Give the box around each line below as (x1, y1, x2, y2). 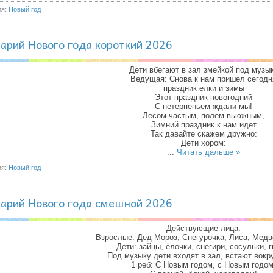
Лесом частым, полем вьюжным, (143, 111, 264, 120)
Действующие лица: (166, 224, 241, 233)
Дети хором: (181, 138, 226, 147)
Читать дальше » (177, 147, 240, 157)
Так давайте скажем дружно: (150, 129, 257, 138)
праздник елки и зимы (163, 83, 244, 93)
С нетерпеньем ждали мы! (155, 102, 252, 111)
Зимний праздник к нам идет (151, 120, 257, 129)
